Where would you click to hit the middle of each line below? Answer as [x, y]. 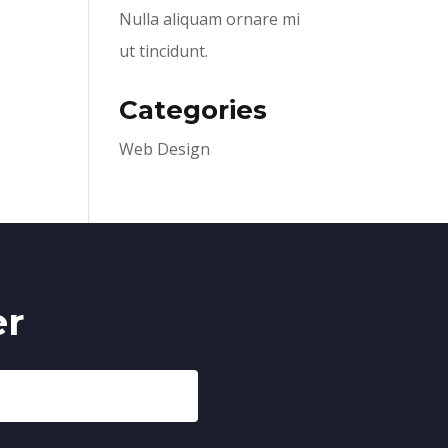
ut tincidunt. [164, 51]
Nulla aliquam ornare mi [210, 19]
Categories [193, 110]
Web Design [165, 149]
